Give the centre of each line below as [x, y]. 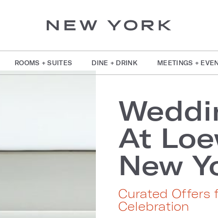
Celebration [154, 206]
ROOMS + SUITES [43, 63]
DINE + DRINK [115, 63]
